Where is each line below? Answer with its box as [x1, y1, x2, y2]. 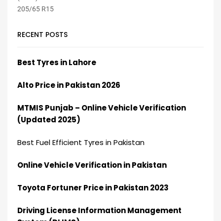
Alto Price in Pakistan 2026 [17, 79, 120, 90]
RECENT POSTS [17, 30, 68, 40]
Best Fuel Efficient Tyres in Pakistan [17, 137, 145, 147]
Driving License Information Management [17, 205, 182, 216]
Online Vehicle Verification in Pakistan [17, 159, 167, 170]
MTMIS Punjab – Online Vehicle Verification [17, 102, 186, 113]
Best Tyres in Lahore [17, 57, 96, 68]
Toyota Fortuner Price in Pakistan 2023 [17, 182, 169, 193]
